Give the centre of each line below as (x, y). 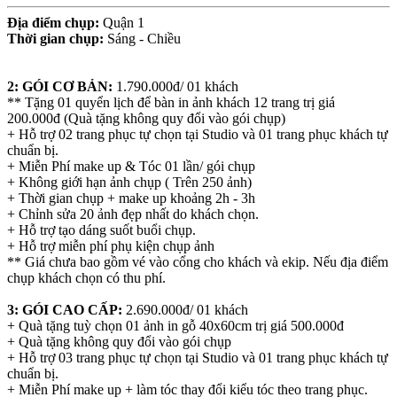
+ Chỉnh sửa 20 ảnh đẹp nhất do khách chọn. (133, 214)
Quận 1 (124, 23)
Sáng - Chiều (142, 39)
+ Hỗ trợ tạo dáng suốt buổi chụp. (101, 230)
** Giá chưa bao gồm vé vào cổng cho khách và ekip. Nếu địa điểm (198, 262)
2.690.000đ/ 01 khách (187, 310)
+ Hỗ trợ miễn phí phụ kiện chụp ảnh (111, 246)
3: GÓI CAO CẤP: (66, 310)
